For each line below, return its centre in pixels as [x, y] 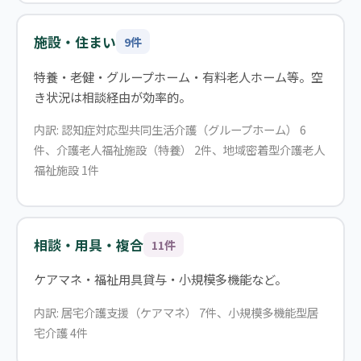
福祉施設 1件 [66, 169]
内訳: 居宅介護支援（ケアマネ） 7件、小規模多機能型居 [176, 312]
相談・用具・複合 [88, 245]
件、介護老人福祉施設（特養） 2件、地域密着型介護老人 [179, 149]
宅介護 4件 [60, 332]
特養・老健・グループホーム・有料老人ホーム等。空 [178, 76]
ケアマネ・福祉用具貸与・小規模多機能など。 [160, 279]
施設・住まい [75, 41]
